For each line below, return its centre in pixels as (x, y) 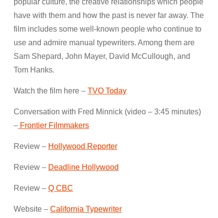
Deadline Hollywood (83, 167)
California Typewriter (86, 209)
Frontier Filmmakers (54, 126)
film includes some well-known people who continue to (108, 29)
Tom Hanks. (34, 70)
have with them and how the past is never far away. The (109, 16)
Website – (32, 209)
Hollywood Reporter (83, 146)
